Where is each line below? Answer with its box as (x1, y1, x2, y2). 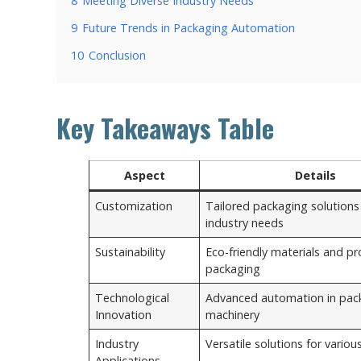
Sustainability (95, 243, 166, 259)
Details (294, 167, 336, 183)
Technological (95, 289, 170, 305)
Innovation (95, 306, 152, 322)
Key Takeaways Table (56, 108, 274, 147)
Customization (95, 197, 173, 214)
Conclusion (89, 47, 146, 63)
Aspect (123, 167, 165, 183)
